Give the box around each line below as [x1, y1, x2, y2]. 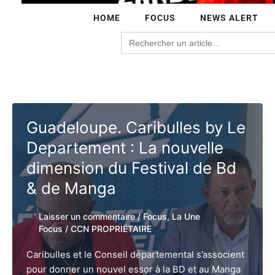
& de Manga [26, 178, 116, 198]
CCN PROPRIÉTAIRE [70, 223, 152, 234]
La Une [171, 211, 200, 222]
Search [120, 30, 151, 42]
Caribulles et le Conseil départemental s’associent [26, 248, 244, 260]
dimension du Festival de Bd [26, 158, 236, 177]
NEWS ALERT [199, 13, 258, 23]
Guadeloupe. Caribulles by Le [26, 117, 246, 137]
